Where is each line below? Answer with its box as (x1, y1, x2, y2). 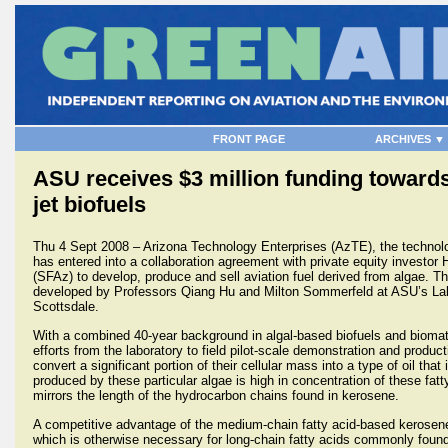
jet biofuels (33, 192, 146, 217)
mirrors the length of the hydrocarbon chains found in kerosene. (33, 388, 399, 403)
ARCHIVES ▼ (374, 133, 445, 145)
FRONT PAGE (212, 133, 285, 145)
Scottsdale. (33, 299, 99, 314)
